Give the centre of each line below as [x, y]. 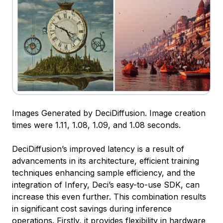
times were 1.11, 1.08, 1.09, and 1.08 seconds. [96, 125]
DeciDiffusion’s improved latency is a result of [98, 149]
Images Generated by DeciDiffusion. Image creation [109, 113]
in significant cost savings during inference [92, 209]
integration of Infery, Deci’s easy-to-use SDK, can [106, 185]
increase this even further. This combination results [109, 197]
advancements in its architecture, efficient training [106, 161]
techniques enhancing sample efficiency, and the [104, 173]
